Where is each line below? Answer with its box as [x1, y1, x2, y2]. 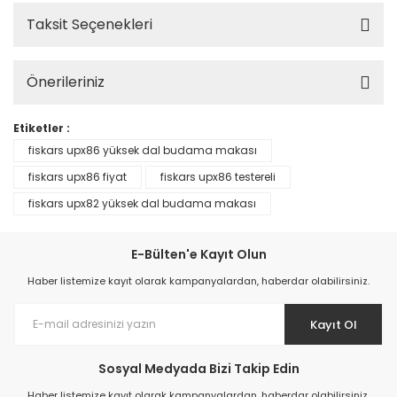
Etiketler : [13, 121, 70, 136]
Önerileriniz [27, 72, 105, 92]
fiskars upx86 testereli [160, 169, 276, 184]
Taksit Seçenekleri [27, 14, 152, 35]
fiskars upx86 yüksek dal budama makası [28, 143, 257, 158]
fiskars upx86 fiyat [28, 169, 127, 184]
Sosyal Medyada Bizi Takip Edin [97, 360, 300, 378]
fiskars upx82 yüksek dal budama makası [28, 196, 256, 211]
